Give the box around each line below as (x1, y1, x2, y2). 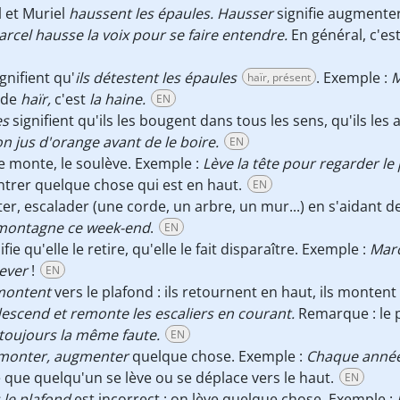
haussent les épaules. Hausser (69, 4, 273, 23)
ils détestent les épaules (75, 68, 240, 87)
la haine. (89, 89, 146, 109)
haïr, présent (247, 70, 311, 85)
